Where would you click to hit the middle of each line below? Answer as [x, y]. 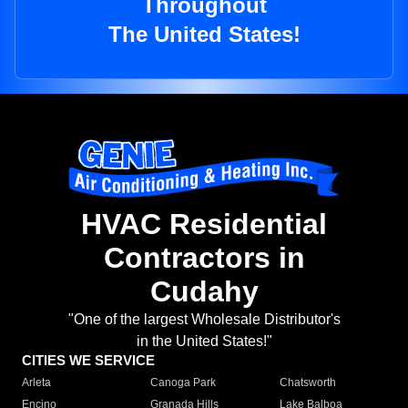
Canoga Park [184, 383]
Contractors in [204, 258]
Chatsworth [307, 383]
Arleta [36, 383]
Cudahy [204, 292]
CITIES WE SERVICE [88, 361]
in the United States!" [204, 342]
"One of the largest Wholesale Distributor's [204, 320]
